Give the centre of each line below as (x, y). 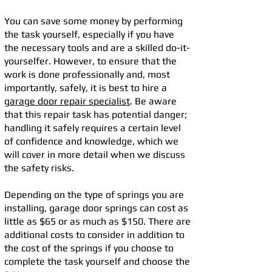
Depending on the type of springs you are (94, 195)
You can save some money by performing (93, 21)
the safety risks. (39, 168)
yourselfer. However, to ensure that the (90, 61)
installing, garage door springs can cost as (96, 208)
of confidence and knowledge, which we (91, 141)
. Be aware (153, 101)
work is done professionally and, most (87, 74)
